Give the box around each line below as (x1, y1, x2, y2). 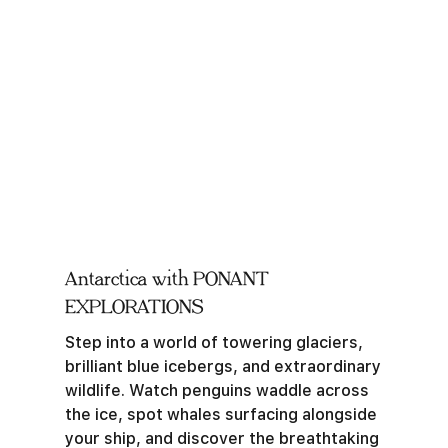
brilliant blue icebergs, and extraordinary (65, 357, 381, 376)
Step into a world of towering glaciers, (65, 333, 363, 352)
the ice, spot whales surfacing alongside (65, 405, 377, 424)
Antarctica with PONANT (65, 268, 269, 290)
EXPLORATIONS (65, 296, 203, 318)
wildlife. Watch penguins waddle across (65, 381, 369, 400)
